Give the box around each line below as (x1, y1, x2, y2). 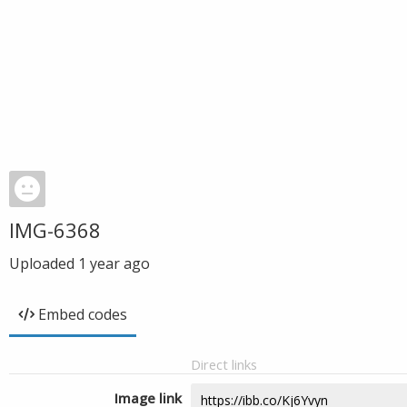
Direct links (191, 355, 257, 373)
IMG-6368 (9, 216, 101, 243)
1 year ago (78, 253, 150, 273)
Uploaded (9, 253, 78, 273)
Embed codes (38, 304, 127, 324)
